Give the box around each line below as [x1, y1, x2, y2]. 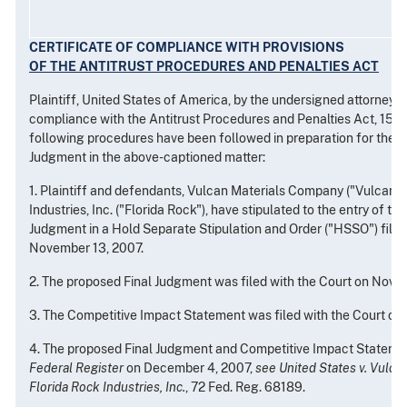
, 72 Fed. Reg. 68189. [185, 380, 305, 395]
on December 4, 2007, [124, 361, 255, 376]
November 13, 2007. [29, 241, 144, 256]
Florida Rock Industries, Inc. [29, 380, 185, 395]
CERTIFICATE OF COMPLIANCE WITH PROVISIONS [29, 40, 344, 55]
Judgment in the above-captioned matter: [29, 150, 265, 165]
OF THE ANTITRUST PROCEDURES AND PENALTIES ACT [29, 59, 379, 74]
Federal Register [29, 361, 124, 376]
